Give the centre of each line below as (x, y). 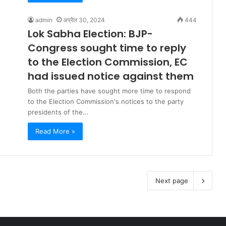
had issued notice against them (111, 76)
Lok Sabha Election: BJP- (90, 34)
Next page (172, 181)
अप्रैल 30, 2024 (84, 20)
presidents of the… (58, 112)
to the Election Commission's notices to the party (106, 101)
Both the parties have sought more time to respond (109, 91)
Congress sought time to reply (107, 48)
